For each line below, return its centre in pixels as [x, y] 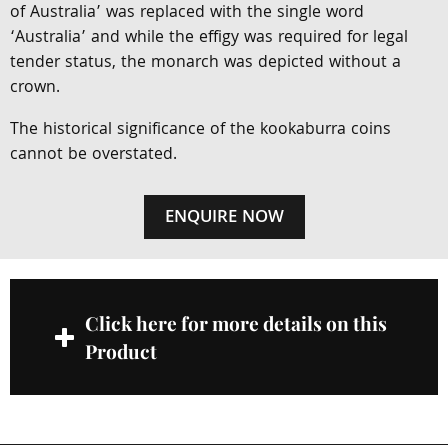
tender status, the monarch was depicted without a [205, 63]
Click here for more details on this [236, 323]
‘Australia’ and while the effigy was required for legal [209, 38]
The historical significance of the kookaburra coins [200, 130]
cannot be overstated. [93, 155]
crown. [35, 88]
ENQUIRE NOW [224, 218]
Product [121, 351]
